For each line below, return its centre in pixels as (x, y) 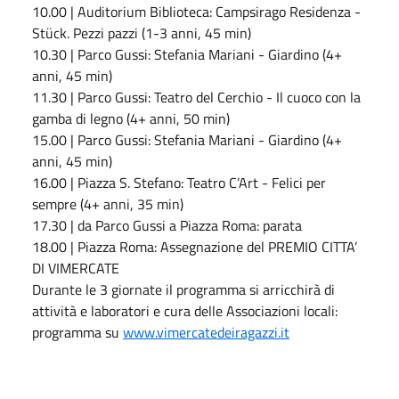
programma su (77, 332)
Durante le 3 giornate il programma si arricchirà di (183, 289)
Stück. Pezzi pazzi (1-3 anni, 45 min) (142, 33)
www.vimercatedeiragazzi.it (206, 332)
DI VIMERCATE (76, 268)
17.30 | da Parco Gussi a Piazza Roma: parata (169, 225)
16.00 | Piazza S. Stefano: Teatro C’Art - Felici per (179, 182)
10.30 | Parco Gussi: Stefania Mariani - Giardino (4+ (187, 54)
